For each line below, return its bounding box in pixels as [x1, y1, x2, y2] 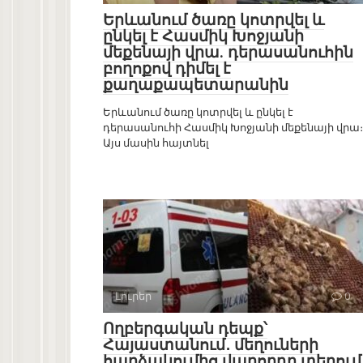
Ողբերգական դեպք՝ [103, 319, 267, 339]
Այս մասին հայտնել [103, 137, 209, 150]
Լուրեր [115, 290, 152, 303]
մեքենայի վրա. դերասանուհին [103, 43, 353, 62]
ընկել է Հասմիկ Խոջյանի [103, 27, 304, 46]
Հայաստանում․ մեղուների [103, 335, 318, 355]
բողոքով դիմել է [103, 59, 231, 79]
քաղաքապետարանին [103, 75, 288, 95]
